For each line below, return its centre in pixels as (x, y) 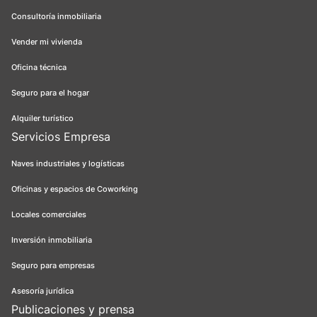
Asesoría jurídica (42, 291)
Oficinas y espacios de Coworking (75, 189)
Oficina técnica (39, 68)
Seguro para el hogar (50, 93)
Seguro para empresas (53, 266)
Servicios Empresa (61, 137)
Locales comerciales (49, 215)
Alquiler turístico (42, 119)
